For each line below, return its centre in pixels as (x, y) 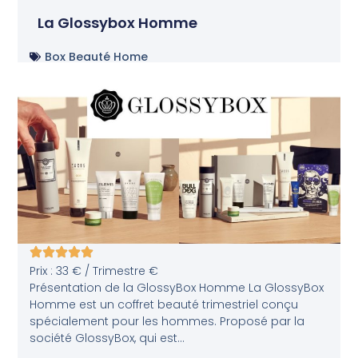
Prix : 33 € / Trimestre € (94, 270)
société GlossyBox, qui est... (107, 338)
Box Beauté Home (97, 57)
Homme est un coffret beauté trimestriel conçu (164, 304)
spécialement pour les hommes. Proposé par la (167, 321)
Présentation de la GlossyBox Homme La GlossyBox (177, 287)
